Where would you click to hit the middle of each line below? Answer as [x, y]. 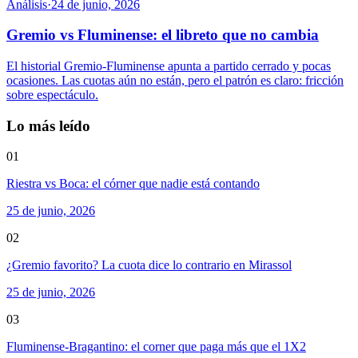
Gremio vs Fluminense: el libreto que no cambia [163, 35]
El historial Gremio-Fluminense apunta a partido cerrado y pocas [169, 66]
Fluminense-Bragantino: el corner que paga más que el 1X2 [156, 347]
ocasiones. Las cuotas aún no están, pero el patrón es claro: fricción [175, 80]
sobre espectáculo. [52, 95]
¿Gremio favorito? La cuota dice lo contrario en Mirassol [149, 265]
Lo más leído [48, 125]
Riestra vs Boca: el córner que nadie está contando [133, 184]
